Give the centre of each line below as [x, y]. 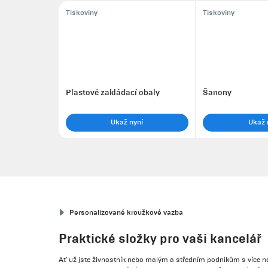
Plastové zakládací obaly [112, 92]
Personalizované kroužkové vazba [127, 212]
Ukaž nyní [127, 122]
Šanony [217, 92]
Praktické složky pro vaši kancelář [160, 238]
